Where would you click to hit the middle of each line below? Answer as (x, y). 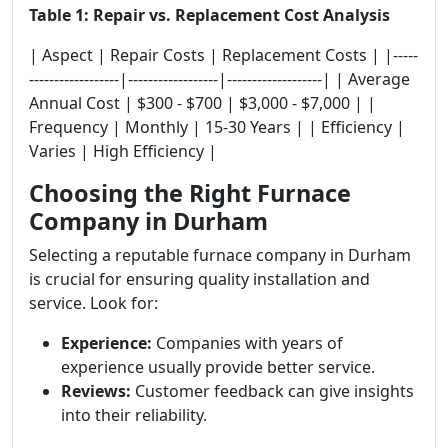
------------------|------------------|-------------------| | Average (219, 79)
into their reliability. (134, 415)
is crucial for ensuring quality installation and (199, 279)
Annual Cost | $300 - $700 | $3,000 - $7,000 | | (202, 103)
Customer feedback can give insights (272, 391)
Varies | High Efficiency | (123, 151)
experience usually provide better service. (218, 367)
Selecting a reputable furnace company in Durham (220, 255)
